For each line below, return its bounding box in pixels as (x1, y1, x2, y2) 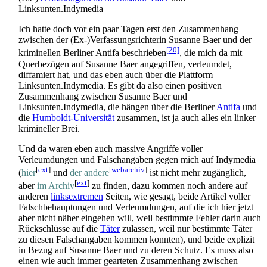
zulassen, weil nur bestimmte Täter (120, 223, 252, 234)
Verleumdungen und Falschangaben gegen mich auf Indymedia (18, 154, 256, 164)
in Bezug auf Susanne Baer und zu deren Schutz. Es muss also (18, 245, 253, 256)
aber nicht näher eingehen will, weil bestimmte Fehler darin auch (18, 213, 261, 223)
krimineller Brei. (18, 123, 80, 133)
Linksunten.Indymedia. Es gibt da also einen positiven (18, 80, 222, 91)
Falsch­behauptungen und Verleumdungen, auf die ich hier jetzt (18, 202, 253, 213)
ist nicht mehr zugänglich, (147, 167, 246, 178)
